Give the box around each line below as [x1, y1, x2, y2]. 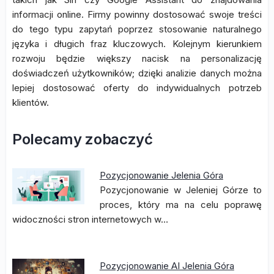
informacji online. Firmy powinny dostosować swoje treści [12, 9, 262, 20]
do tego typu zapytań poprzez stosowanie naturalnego [12, 23, 262, 35]
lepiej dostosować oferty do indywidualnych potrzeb [12, 82, 262, 94]
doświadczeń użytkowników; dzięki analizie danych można [12, 67, 262, 79]
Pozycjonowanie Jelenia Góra [99, 169, 223, 181]
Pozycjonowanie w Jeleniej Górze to [99, 184, 262, 196]
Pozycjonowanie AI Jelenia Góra [99, 260, 234, 272]
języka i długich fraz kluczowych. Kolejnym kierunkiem [12, 38, 262, 50]
